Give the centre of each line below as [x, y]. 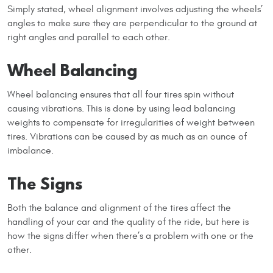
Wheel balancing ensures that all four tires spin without [121, 94]
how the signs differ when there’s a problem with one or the [130, 236]
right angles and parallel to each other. [89, 37]
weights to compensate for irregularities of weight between [131, 122]
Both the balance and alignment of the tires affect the [119, 207]
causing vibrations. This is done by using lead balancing [121, 108]
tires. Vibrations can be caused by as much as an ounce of [127, 136]
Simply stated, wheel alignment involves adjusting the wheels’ [135, 9]
